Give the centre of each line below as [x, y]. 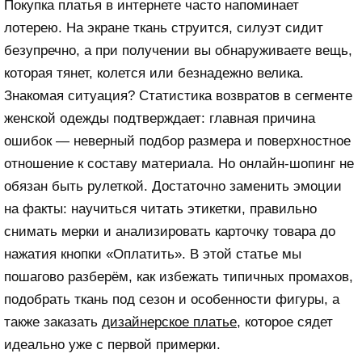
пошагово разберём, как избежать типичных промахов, [179, 277]
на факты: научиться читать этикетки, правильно [160, 209]
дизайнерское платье [169, 322]
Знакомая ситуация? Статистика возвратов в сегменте [178, 96]
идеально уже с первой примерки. [112, 345]
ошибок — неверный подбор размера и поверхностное [177, 141]
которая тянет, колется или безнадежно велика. [154, 74]
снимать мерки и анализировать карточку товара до [170, 232]
